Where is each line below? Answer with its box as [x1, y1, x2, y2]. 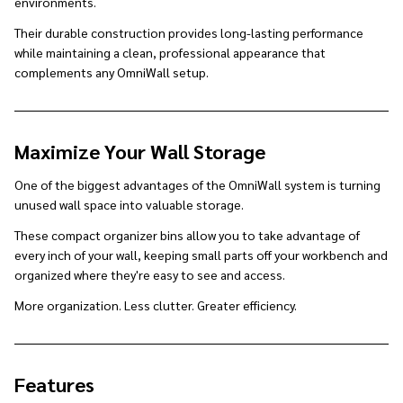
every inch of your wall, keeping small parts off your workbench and [14, 246, 388, 263]
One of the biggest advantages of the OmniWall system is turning [14, 175, 381, 193]
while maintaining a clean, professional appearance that [14, 43, 326, 60]
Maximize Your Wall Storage [14, 138, 265, 164]
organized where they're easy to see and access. [14, 265, 285, 282]
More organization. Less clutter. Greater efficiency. [14, 296, 297, 313]
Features [14, 371, 94, 397]
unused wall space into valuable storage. [14, 195, 244, 212]
